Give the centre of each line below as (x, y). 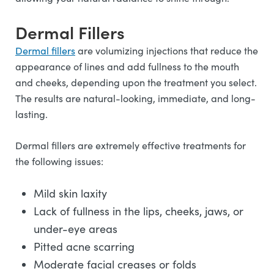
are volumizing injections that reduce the (167, 50)
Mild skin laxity (72, 193)
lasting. (33, 114)
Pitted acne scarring (86, 246)
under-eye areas (77, 229)
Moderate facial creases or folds (117, 264)
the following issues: (61, 161)
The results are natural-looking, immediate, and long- (135, 98)
